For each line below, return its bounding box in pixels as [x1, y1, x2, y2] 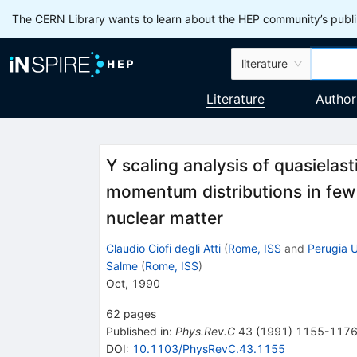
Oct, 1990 [105, 276, 160, 290]
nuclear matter [105, 208, 223, 229]
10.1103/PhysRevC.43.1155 [131, 341, 285, 355]
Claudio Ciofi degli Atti [105, 241, 221, 255]
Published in [105, 324, 169, 338]
